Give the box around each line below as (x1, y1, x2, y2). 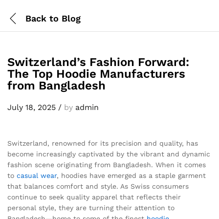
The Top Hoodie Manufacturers (7, 67, 185, 81)
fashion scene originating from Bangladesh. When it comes (7, 161, 206, 169)
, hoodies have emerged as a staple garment (57, 172, 206, 179)
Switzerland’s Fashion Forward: (7, 55, 189, 69)
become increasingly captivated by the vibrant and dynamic (7, 150, 210, 158)
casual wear (17, 172, 57, 179)
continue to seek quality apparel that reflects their (7, 193, 181, 201)
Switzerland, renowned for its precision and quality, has (7, 139, 198, 147)
